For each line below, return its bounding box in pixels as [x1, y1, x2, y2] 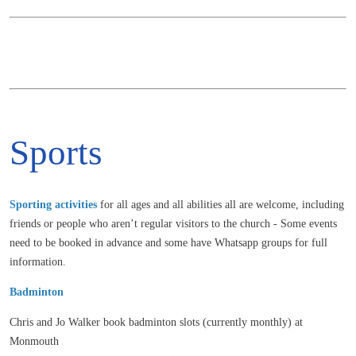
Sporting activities [10, 199, 97, 211]
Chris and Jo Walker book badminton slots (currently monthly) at [10, 316, 303, 329]
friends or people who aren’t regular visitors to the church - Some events [10, 218, 337, 230]
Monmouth [10, 335, 59, 348]
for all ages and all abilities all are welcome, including [100, 199, 344, 211]
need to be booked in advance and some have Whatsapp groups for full [10, 237, 327, 250]
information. [10, 256, 66, 269]
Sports [10, 133, 103, 173]
